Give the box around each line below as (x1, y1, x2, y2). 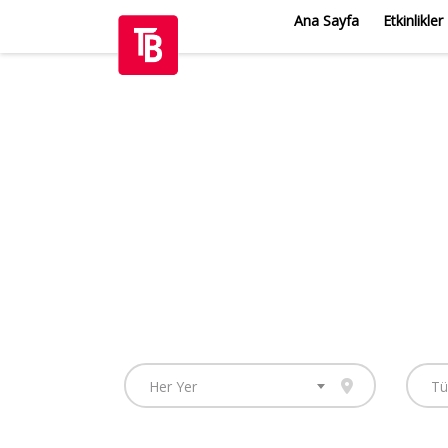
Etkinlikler (383, 11, 443, 30)
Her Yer (149, 377, 197, 396)
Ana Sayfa (294, 11, 359, 30)
